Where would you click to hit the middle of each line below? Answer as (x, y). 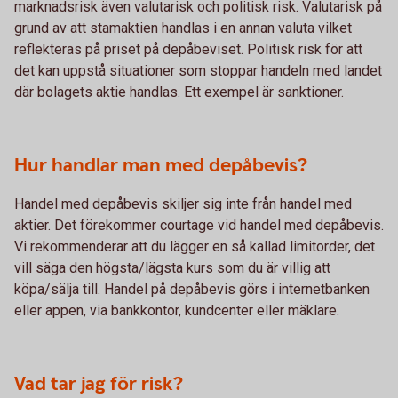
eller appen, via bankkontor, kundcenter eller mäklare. (177, 310)
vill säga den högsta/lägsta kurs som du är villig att (172, 268)
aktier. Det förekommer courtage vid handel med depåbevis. (199, 225)
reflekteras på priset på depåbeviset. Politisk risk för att (188, 49)
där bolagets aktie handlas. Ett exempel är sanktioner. (179, 92)
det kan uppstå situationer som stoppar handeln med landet (198, 71)
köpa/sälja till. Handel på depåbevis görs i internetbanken (192, 289)
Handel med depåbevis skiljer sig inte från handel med (183, 204)
